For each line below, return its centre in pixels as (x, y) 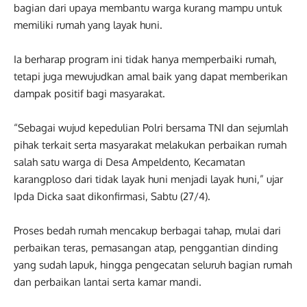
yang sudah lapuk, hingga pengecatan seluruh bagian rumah (153, 265)
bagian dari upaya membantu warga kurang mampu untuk (148, 8)
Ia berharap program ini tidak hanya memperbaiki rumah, (145, 59)
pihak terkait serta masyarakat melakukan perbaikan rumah (150, 145)
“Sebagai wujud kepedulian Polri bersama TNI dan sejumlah (151, 128)
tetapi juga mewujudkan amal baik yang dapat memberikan (151, 76)
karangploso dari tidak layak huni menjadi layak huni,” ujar (148, 179)
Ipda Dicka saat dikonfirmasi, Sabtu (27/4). (112, 196)
